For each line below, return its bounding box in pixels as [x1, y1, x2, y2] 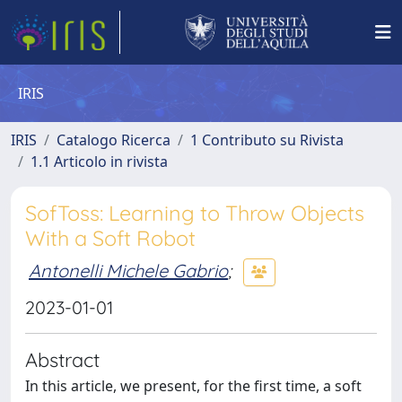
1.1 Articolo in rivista [31, 152, 168, 171]
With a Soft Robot [25, 225, 196, 251]
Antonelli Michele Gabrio [29, 258, 228, 282]
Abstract [25, 347, 100, 371]
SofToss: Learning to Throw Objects [25, 200, 364, 226]
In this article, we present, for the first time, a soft [25, 376, 362, 396]
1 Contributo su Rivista [190, 130, 344, 150]
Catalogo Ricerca [57, 130, 170, 150]
